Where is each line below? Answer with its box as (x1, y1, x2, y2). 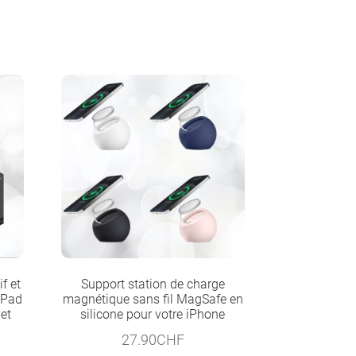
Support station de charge (80, 276, 225, 292)
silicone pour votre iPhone (80, 306, 226, 322)
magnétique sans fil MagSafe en (62, 291, 243, 307)
